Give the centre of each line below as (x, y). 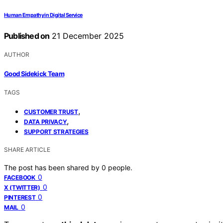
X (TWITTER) (22, 187)
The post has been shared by (53, 167)
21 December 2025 (87, 36)
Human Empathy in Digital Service (43, 15)
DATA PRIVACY (46, 121)
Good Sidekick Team (34, 73)
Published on (27, 36)
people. (120, 167)
